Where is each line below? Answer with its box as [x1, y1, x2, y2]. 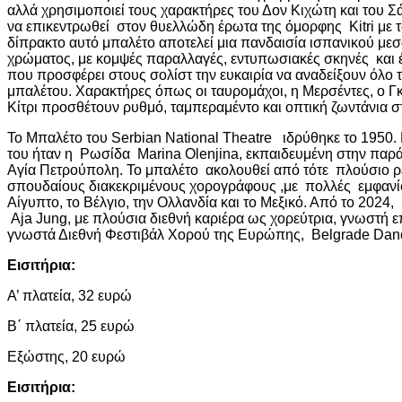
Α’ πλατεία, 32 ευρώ [7, 287, 132, 303]
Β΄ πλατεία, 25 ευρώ [7, 318, 135, 334]
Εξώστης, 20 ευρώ [7, 348, 126, 364]
